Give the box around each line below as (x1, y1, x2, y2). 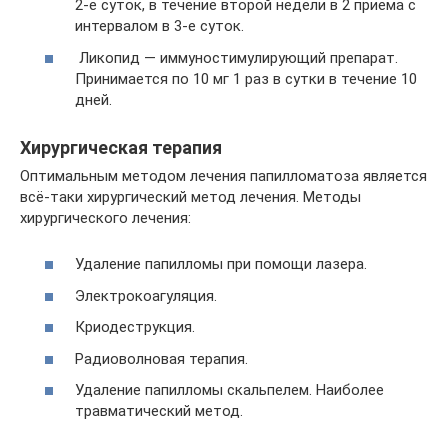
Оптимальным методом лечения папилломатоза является (20, 166, 427, 185)
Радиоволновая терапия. (75, 349, 248, 368)
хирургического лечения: (20, 208, 191, 227)
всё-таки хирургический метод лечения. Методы (20, 187, 361, 206)
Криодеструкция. (75, 318, 195, 336)
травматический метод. (75, 402, 243, 420)
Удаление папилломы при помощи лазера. (75, 255, 367, 273)
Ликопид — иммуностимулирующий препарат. (75, 48, 398, 67)
